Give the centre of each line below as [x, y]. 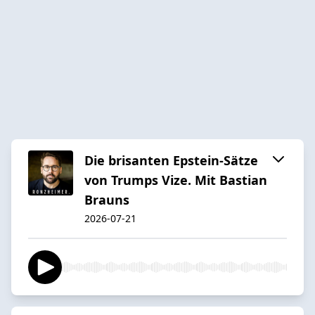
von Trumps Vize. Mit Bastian [176, 180]
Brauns [107, 199]
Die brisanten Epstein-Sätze [171, 160]
